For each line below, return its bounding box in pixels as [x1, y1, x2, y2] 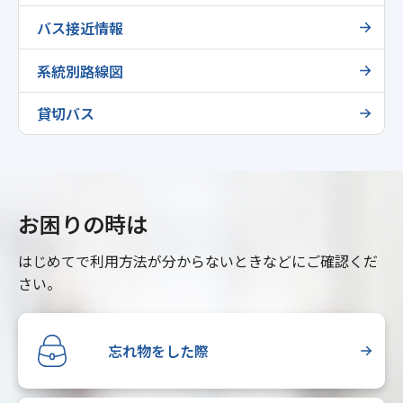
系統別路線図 [37, 59, 123, 82]
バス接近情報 [37, 16, 123, 39]
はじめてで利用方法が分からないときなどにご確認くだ [18, 250, 378, 272]
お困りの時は [18, 208, 148, 239]
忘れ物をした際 [108, 340, 209, 362]
